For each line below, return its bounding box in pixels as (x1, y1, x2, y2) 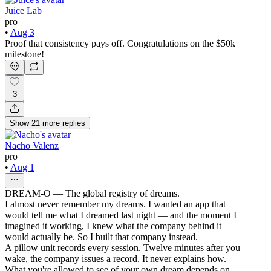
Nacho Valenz (5, 140, 59, 151)
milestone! (5, 48, 44, 59)
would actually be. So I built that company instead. (5, 232, 198, 243)
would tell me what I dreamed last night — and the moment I (5, 210, 237, 221)
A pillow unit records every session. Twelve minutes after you (5, 243, 240, 253)
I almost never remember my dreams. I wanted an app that (5, 199, 226, 210)
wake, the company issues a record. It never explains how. (5, 253, 226, 264)
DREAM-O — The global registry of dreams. (5, 188, 180, 199)
